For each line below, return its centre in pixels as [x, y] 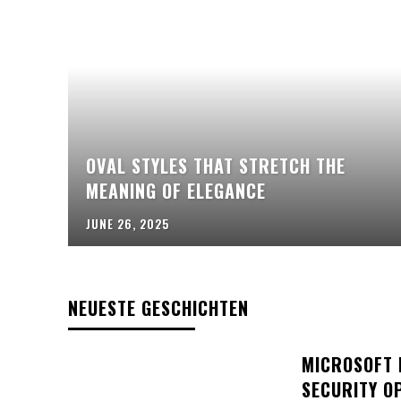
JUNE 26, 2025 [128, 224]
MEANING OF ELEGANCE [176, 191]
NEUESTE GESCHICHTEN [158, 308]
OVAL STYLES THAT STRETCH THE [216, 166]
